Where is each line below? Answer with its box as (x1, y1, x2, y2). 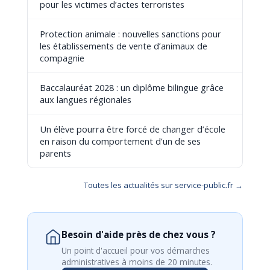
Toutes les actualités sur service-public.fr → (84, 180, 243, 190)
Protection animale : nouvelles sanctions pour (39, 28, 221, 40)
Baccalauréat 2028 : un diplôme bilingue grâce (39, 81, 224, 93)
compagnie (39, 52, 84, 64)
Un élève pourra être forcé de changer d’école (39, 123, 225, 135)
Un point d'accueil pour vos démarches (61, 245, 210, 256)
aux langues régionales (39, 93, 131, 105)
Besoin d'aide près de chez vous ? (61, 228, 216, 240)
